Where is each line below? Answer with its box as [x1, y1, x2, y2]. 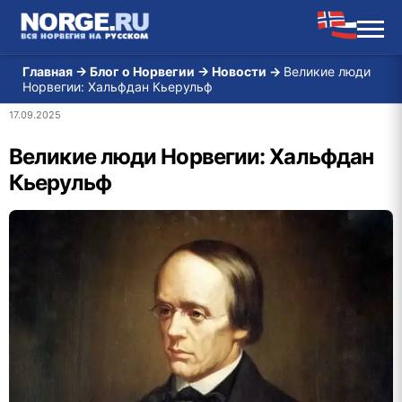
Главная [22, 64, 73, 79]
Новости [212, 64, 267, 79]
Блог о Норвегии [90, 64, 195, 79]
